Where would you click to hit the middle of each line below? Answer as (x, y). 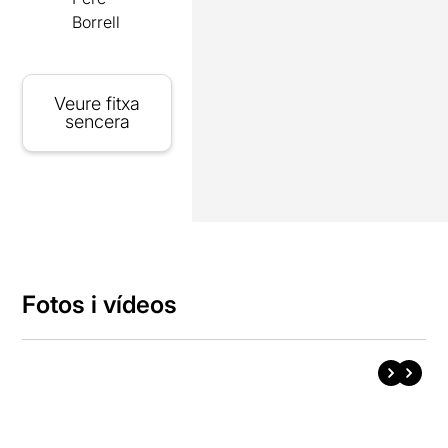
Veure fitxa (97, 103)
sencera (97, 121)
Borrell (96, 21)
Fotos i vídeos (100, 304)
